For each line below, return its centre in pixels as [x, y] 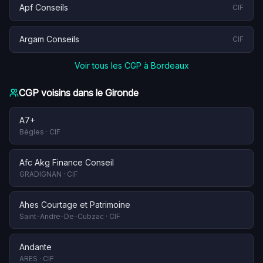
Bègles [32, 132]
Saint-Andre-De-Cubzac [62, 216]
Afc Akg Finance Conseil [67, 162]
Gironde [122, 93]
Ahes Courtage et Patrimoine [75, 205]
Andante [36, 247]
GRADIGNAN [41, 174]
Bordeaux [170, 65]
